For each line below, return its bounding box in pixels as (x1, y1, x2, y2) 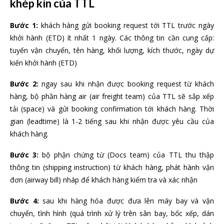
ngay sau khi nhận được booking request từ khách (38, 78, 214, 88)
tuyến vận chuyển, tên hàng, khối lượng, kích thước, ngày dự (10, 45, 214, 55)
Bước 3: (10, 149, 39, 159)
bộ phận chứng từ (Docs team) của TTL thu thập (38, 149, 214, 159)
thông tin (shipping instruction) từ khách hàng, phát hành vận (10, 162, 214, 172)
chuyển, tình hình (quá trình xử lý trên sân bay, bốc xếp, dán (10, 208, 214, 218)
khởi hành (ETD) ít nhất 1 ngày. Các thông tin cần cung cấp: (10, 32, 214, 42)
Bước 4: (10, 195, 43, 205)
